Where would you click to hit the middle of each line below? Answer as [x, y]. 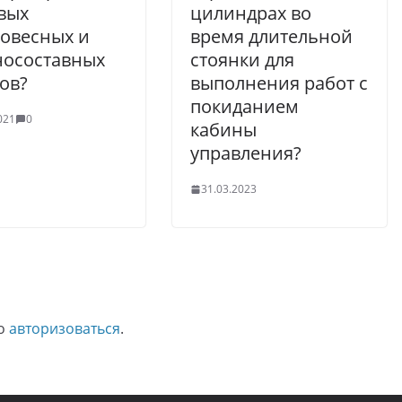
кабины [223, 130]
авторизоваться [65, 328]
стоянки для [242, 60]
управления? [246, 153]
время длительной [271, 36]
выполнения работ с [279, 83]
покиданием [245, 106]
